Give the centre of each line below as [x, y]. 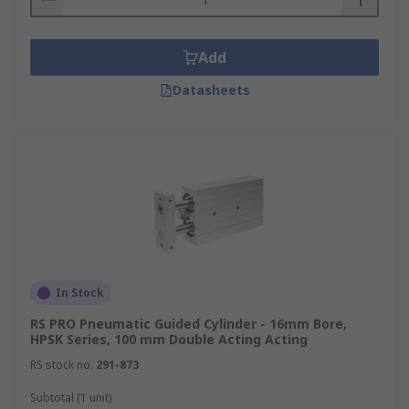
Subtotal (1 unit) [71, 398]
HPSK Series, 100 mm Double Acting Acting [169, 339]
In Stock [80, 293]
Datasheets [211, 90]
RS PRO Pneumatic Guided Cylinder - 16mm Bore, [189, 324]
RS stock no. [62, 365]
